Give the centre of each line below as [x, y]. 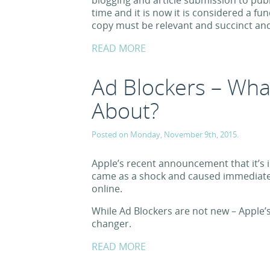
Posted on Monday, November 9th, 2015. [165, 134]
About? [125, 111]
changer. [111, 224]
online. [107, 189]
